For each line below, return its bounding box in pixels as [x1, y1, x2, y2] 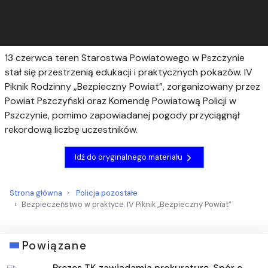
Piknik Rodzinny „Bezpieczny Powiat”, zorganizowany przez [5, 80, 260, 93]
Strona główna [10, 187, 62, 198]
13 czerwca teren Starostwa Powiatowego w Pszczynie [5, 51, 245, 64]
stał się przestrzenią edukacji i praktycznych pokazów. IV [5, 65, 252, 78]
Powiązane [22, 237, 87, 253]
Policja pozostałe [76, 187, 138, 198]
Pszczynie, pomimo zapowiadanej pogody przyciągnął [5, 108, 240, 121]
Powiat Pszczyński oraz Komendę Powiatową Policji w [5, 94, 236, 107]
